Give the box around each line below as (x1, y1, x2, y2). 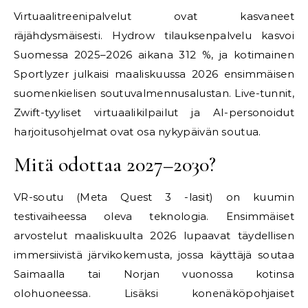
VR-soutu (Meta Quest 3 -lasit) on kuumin (14, 190, 294, 203)
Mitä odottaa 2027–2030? (14, 152, 216, 177)
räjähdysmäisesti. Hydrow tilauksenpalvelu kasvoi (14, 29, 294, 42)
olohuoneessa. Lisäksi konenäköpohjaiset (14, 287, 294, 300)
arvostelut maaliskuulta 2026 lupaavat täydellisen (14, 229, 294, 242)
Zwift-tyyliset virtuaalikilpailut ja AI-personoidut (14, 106, 294, 119)
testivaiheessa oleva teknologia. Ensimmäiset (14, 210, 294, 223)
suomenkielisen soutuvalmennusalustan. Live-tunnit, (14, 87, 294, 100)
